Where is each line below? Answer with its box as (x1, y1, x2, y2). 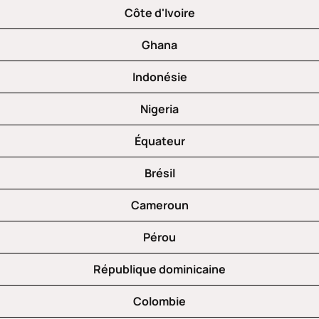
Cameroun (130, 197, 189, 214)
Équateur (134, 133, 185, 150)
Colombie (133, 293, 186, 310)
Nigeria (140, 101, 179, 117)
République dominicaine (93, 261, 226, 278)
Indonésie (132, 69, 187, 85)
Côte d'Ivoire (124, 5, 195, 21)
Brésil (144, 165, 175, 182)
